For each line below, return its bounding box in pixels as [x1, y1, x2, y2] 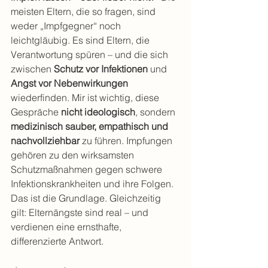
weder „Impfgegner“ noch [11, 20, 123, 32]
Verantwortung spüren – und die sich [11, 48, 170, 60]
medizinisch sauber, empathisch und [11, 120, 170, 132]
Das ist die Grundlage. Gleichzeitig [11, 192, 163, 204]
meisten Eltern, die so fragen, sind [11, 5, 158, 17]
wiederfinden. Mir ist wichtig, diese [11, 92, 162, 103]
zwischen [11, 63, 54, 75]
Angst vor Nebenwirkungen [11, 77, 128, 89]
